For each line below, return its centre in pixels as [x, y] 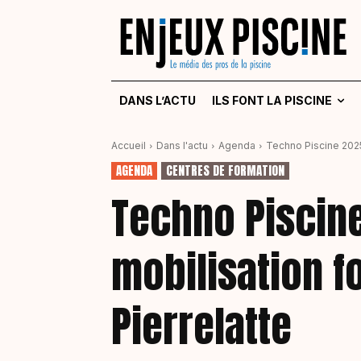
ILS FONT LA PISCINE [272, 101]
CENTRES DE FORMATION [225, 171]
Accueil [129, 146]
